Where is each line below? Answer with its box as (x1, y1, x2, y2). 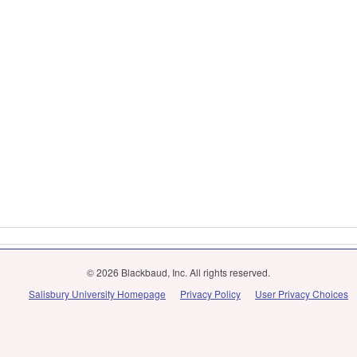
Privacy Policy (180, 287, 241, 300)
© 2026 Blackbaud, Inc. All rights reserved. (87, 265, 270, 279)
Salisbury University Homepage (29, 287, 166, 300)
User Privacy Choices (255, 287, 348, 300)
